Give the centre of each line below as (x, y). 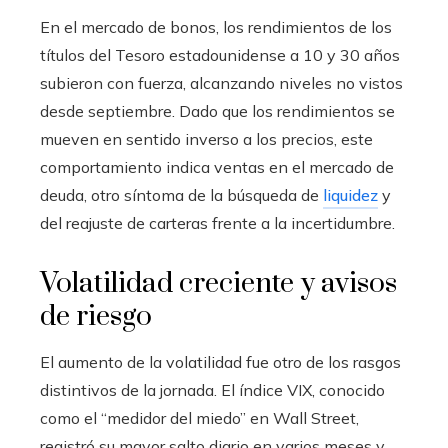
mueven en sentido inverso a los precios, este (206, 139)
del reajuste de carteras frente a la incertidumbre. (217, 223)
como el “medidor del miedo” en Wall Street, (199, 418)
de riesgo (96, 317)
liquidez (350, 195)
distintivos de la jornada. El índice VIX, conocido (212, 390)
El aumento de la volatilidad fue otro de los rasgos (220, 362)
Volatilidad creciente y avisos (218, 284)
